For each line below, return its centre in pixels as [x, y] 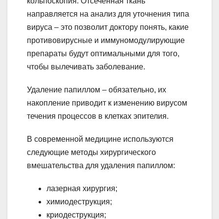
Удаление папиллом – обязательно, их [97, 89]
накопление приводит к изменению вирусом [107, 103]
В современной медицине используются [100, 139]
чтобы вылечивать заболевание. [86, 66]
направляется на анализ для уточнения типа [108, 14]
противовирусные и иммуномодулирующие [106, 40]
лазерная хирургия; [82, 188]
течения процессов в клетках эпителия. [98, 116]
